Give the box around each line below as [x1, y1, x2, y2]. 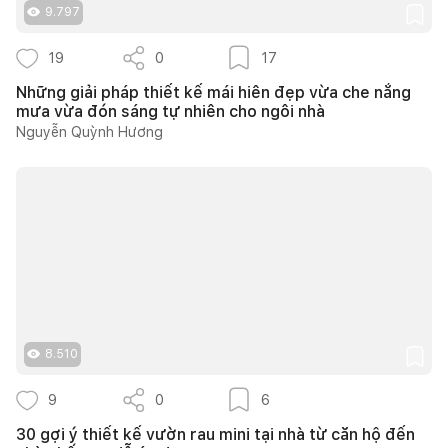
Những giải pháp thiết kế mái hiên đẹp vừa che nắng [16, 82, 411, 102]
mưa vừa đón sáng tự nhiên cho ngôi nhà [16, 101, 325, 121]
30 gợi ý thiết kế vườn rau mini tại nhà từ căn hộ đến [16, 424, 415, 444]
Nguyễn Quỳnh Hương [16, 123, 163, 140]
